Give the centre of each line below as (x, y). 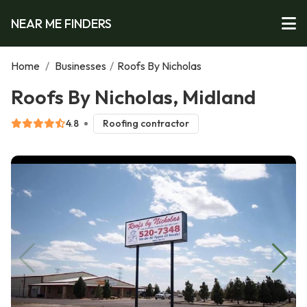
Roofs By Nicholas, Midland (133, 97)
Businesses (81, 66)
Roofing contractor (146, 124)
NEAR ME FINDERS (61, 23)
